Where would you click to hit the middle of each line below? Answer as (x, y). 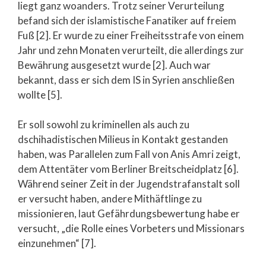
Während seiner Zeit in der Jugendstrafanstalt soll (129, 184)
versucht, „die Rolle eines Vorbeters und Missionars (131, 228)
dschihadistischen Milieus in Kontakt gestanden (123, 139)
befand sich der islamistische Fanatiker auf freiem (127, 20)
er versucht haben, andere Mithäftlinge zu (110, 199)
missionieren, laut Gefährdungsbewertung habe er (129, 213)
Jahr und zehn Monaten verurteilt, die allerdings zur (131, 50)
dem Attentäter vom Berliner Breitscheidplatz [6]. (128, 169)
